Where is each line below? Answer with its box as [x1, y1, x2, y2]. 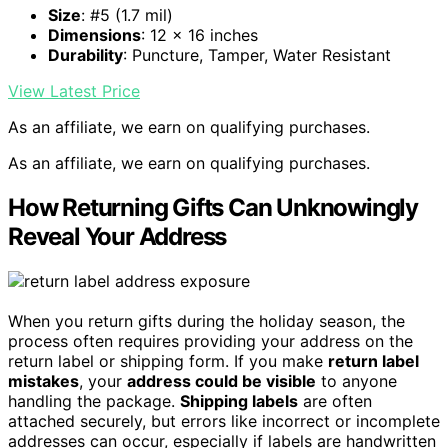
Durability [48, 45, 123, 66]
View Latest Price [8, 81, 140, 102]
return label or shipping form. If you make [8, 351, 328, 372]
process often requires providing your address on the [8, 331, 413, 352]
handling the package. [8, 391, 180, 412]
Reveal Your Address [8, 222, 227, 252]
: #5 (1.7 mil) [81, 5, 173, 26]
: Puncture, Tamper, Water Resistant [123, 45, 391, 66]
